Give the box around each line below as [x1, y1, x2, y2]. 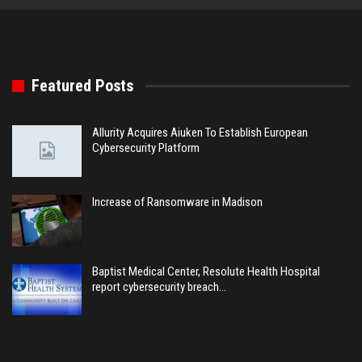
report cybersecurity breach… [92, 279, 226, 294]
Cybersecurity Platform [92, 141, 200, 156]
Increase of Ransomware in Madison [92, 194, 263, 209]
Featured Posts [32, 76, 133, 96]
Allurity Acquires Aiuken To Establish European [92, 125, 308, 141]
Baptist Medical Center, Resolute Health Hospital [92, 263, 320, 279]
